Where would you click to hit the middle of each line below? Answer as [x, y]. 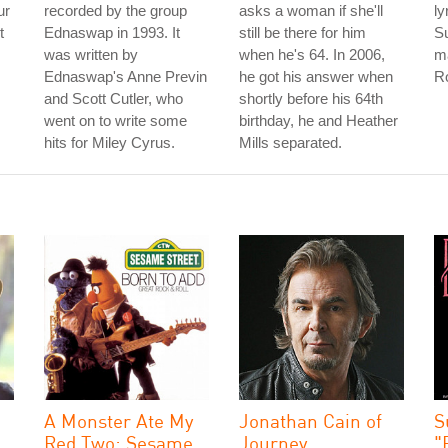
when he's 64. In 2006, [312, 54]
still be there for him [302, 32]
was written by [91, 54]
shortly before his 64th [311, 98]
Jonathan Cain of [310, 420]
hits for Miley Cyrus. [109, 142]
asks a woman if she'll [311, 10]
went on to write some [115, 120]
